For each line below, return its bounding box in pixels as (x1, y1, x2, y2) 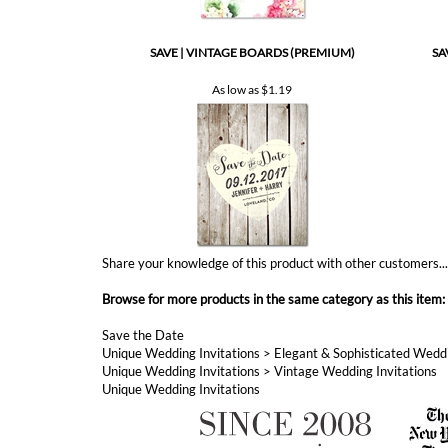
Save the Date (102, 263, 184, 279)
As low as (212, 18, 259, 34)
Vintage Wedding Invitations (274, 299, 437, 315)
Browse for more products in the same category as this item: (102, 227, 445, 243)
